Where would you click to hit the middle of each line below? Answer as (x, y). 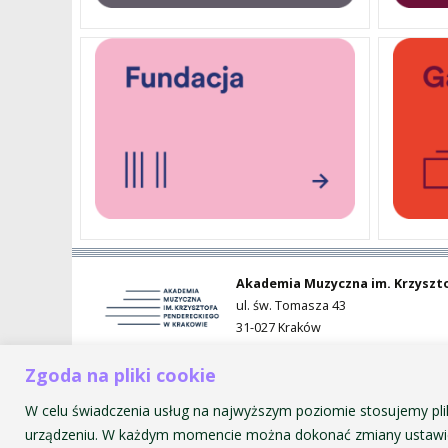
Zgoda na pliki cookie (120, 374)
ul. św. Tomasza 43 (291, 306)
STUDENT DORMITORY (293, 73)
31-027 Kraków (278, 328)
